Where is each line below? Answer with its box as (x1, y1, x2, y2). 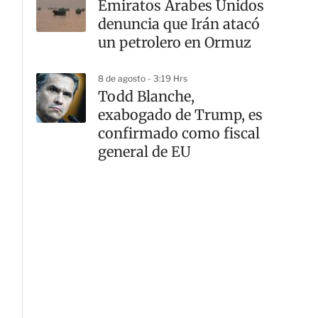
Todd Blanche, (98, 87, 194, 105)
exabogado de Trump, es (98, 106, 263, 124)
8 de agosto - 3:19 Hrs (98, 73, 187, 84)
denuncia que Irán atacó (98, 15, 260, 33)
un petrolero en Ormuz (98, 33, 251, 51)
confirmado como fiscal (98, 124, 260, 142)
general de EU (98, 143, 191, 160)
